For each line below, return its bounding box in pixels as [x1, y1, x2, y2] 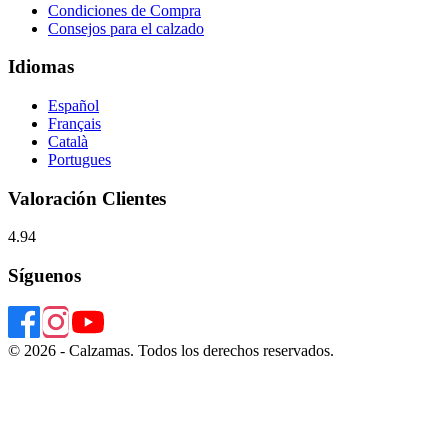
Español [48, 96, 99, 114]
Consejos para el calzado [48, 19, 204, 37]
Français [48, 114, 101, 132]
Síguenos [8, 265, 81, 287]
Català [48, 132, 88, 150]
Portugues [48, 150, 111, 168]
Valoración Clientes [8, 187, 166, 209]
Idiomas [8, 56, 74, 78]
